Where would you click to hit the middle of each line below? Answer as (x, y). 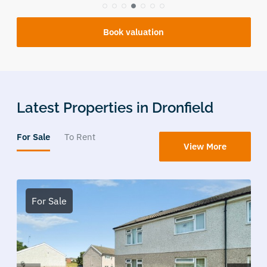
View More (205, 146)
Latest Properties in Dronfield (115, 108)
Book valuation (133, 32)
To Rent (80, 137)
